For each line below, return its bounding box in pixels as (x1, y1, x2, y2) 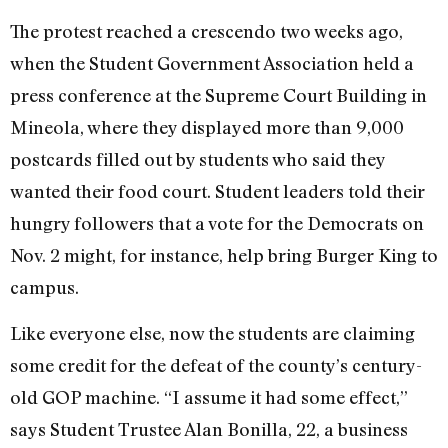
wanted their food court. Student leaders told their (10, 179, 425, 202)
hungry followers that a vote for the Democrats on (10, 211, 424, 234)
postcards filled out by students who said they (10, 147, 385, 170)
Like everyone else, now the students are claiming (10, 322, 415, 345)
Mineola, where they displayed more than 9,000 (10, 115, 404, 138)
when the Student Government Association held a (10, 51, 414, 74)
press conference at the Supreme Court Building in (10, 83, 427, 106)
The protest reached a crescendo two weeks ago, (10, 19, 403, 42)
